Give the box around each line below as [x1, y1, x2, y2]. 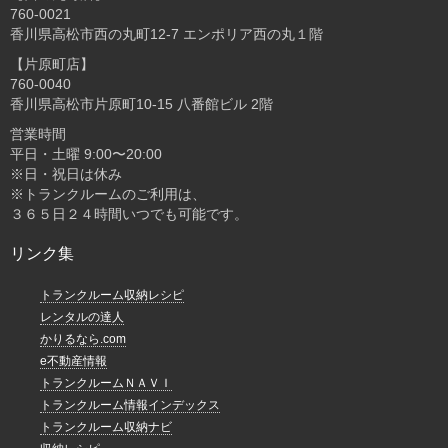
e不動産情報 [40, 354, 107, 369]
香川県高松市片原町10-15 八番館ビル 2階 [10, 96, 273, 113]
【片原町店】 [10, 56, 94, 73]
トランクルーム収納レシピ [40, 288, 184, 303]
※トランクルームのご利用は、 [10, 186, 206, 203]
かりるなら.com [40, 332, 126, 347]
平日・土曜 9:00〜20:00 [10, 146, 162, 163]
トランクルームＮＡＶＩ [40, 376, 172, 391]
